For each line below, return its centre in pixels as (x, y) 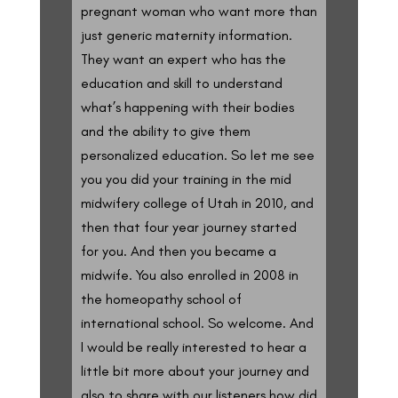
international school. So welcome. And (197, 322)
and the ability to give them (165, 131)
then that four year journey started (188, 227)
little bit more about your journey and (195, 370)
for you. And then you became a (178, 251)
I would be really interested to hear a (193, 346)
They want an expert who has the (183, 59)
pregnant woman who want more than (199, 11)
